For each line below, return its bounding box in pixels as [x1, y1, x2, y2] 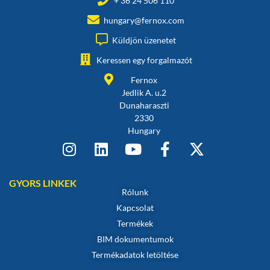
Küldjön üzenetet [112, 34, 176, 45]
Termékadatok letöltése [92, 249, 178, 260]
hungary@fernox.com [104, 14, 184, 25]
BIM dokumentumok [96, 233, 174, 244]
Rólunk [122, 186, 148, 197]
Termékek [117, 218, 153, 228]
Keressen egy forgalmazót [96, 54, 192, 65]
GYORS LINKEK [9, 177, 77, 189]
